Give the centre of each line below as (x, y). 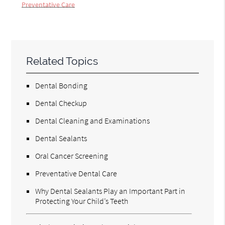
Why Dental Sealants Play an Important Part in (110, 191)
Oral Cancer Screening (72, 155)
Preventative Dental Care (76, 173)
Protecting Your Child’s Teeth (82, 201)
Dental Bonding (62, 85)
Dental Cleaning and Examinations (93, 120)
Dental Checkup (61, 103)
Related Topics (62, 61)
